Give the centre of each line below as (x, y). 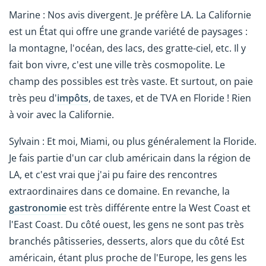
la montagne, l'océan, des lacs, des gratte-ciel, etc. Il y (127, 48)
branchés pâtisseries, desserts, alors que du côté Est (127, 241)
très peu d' (33, 98)
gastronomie (38, 208)
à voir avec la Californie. (61, 115)
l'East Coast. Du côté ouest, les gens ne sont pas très (126, 225)
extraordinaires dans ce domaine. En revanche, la (119, 191)
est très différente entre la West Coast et (159, 208)
